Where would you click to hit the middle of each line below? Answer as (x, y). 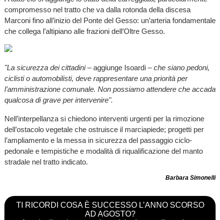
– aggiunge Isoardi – (119, 68)
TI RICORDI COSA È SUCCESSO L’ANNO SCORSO (110, 205)
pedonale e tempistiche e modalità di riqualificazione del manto (103, 151)
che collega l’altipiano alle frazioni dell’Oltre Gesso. (84, 31)
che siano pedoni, (181, 68)
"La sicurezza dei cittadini (45, 68)
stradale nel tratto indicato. (46, 162)
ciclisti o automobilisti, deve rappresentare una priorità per (96, 79)
